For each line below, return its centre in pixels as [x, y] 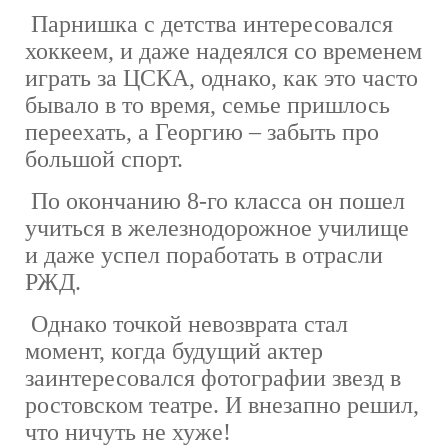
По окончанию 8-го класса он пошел [215, 200]
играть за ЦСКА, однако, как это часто [221, 77]
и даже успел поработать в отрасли [204, 254]
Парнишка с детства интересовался [209, 23]
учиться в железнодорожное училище [217, 227]
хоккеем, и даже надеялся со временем [223, 50]
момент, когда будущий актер [174, 350]
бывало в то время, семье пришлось [207, 104]
